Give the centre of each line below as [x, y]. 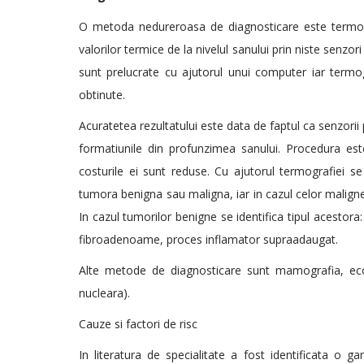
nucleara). [104, 293]
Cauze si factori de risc [138, 324]
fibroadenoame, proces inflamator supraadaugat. [208, 239]
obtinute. [102, 95]
